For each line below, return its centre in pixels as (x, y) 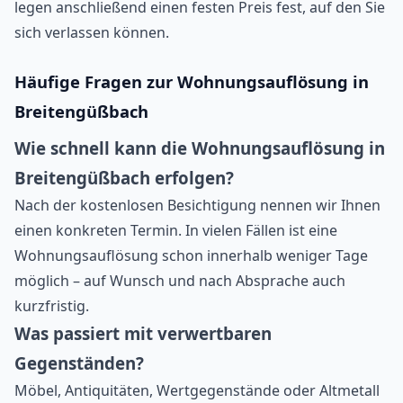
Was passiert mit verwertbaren (143, 333)
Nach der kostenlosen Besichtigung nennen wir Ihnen (197, 205)
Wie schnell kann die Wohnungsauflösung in (200, 148)
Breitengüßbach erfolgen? (124, 177)
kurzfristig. (52, 305)
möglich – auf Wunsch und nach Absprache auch (180, 280)
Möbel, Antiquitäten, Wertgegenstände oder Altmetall (197, 390)
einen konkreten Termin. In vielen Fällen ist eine (176, 230)
